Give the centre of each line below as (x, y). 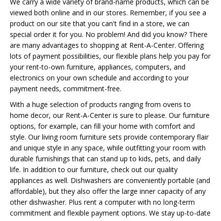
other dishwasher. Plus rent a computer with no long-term (102, 202)
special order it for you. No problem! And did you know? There (109, 34)
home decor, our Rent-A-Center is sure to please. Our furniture (110, 115)
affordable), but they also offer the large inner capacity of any (108, 191)
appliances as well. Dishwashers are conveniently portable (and (110, 180)
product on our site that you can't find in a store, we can (100, 23)
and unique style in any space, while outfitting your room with (108, 148)
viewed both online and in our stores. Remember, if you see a (108, 13)
